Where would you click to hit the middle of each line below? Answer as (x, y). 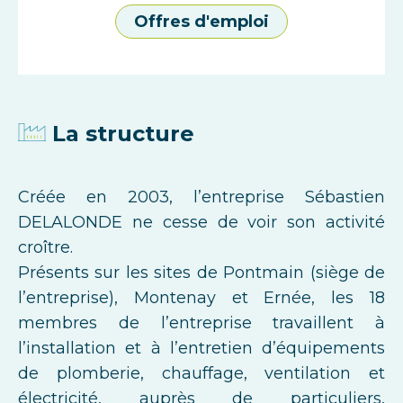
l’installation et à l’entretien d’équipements (201, 349)
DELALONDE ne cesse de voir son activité (201, 223)
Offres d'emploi (201, 22)
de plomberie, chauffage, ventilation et (201, 374)
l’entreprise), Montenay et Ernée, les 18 (201, 298)
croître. (45, 248)
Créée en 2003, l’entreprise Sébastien (201, 197)
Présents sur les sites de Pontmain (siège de (201, 273)
